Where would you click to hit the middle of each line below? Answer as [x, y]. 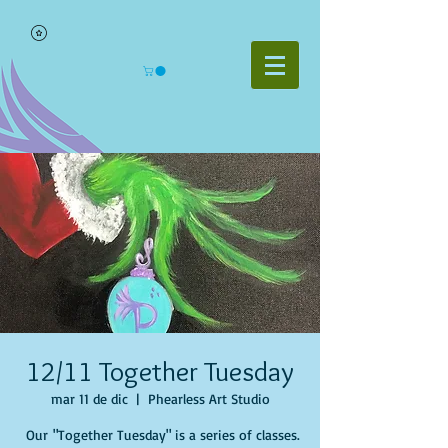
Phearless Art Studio [208, 398]
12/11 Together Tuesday [160, 371]
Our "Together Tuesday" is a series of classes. [160, 434]
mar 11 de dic [89, 398]
